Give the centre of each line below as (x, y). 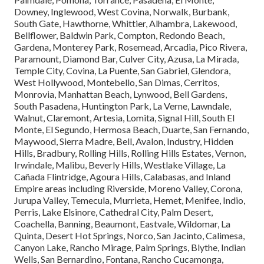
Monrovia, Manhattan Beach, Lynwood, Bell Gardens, (121, 94)
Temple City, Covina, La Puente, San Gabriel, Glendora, (122, 71)
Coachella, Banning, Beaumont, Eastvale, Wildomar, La (122, 224)
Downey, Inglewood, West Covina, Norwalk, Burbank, (122, 12)
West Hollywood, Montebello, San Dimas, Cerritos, (117, 82)
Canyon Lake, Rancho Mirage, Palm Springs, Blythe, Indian (130, 247)
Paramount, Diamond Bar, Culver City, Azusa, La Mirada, (126, 59)
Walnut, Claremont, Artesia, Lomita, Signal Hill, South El (124, 118)
